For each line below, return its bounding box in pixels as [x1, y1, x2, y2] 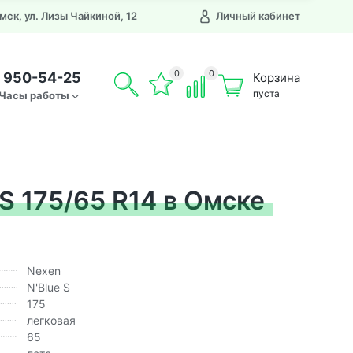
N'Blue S [27, 280, 71, 294]
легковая [27, 313, 76, 327]
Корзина [253, 70, 300, 85]
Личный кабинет [216, 9, 300, 22]
